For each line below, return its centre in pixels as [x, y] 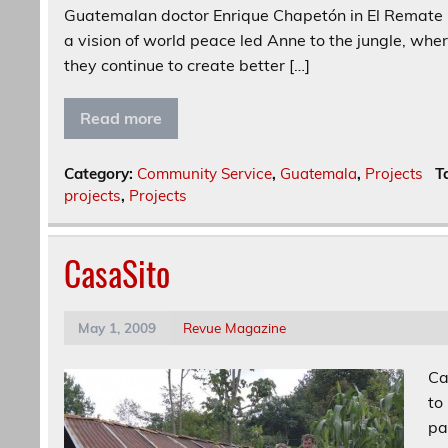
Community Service [205, 174]
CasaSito [117, 273]
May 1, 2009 [116, 328]
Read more [121, 118]
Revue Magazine [235, 328]
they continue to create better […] [187, 65]
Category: [101, 174]
